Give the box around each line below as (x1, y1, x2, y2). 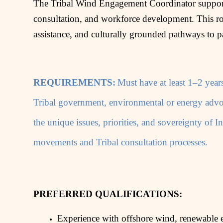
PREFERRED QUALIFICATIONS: (33, 189, 183, 200)
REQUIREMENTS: (33, 77, 116, 88)
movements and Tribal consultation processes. (33, 136, 208, 147)
